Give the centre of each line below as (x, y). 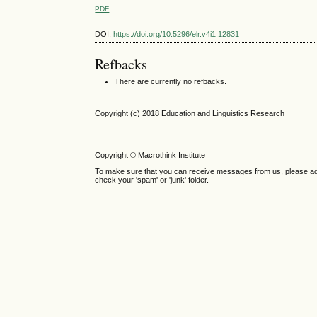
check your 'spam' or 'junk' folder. (152, 179)
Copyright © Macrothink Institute (151, 155)
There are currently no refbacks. (171, 82)
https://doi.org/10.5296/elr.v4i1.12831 (177, 34)
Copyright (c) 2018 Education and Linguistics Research (190, 113)
